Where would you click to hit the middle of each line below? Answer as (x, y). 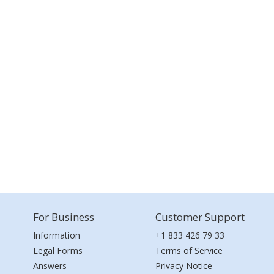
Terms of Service (189, 250)
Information (57, 235)
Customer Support (200, 217)
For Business (64, 217)
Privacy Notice (184, 266)
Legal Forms (58, 250)
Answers (50, 266)
